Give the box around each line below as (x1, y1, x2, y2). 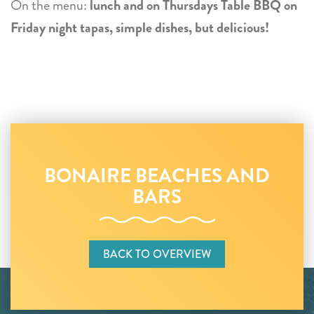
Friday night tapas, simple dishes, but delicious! (11, 17, 269, 38)
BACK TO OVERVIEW (103, 245, 211, 262)
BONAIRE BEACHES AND (44, 161, 270, 190)
